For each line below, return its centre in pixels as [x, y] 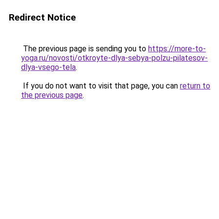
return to [195, 86]
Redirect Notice [42, 17]
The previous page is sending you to [85, 49]
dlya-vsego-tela [48, 67]
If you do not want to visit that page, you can [100, 86]
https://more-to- [177, 49]
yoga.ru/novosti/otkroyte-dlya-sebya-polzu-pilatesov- [114, 58]
